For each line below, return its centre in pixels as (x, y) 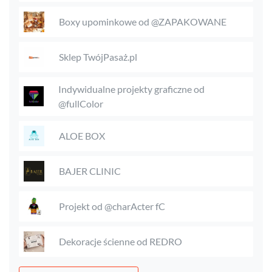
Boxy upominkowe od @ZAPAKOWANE (143, 21)
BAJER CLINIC (90, 171)
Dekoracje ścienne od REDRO (121, 241)
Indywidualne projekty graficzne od (132, 89)
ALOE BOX (82, 135)
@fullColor (81, 103)
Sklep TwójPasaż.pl (98, 56)
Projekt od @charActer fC (112, 206)
